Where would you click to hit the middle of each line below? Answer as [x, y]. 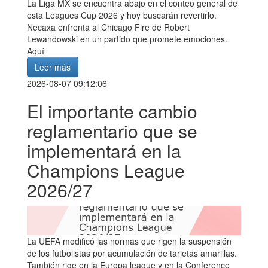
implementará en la [104, 150]
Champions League [106, 170]
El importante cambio [112, 111]
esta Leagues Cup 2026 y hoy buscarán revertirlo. [122, 15]
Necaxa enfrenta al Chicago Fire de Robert [108, 27]
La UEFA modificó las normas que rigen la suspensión [129, 241]
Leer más [53, 67]
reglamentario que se [112, 130]
